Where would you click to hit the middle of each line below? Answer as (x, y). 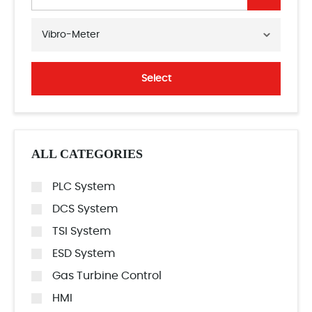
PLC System (84, 187)
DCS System (85, 209)
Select (156, 79)
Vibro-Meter (71, 35)
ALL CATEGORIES (87, 154)
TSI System (81, 231)
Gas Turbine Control (107, 276)
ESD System (84, 253)
